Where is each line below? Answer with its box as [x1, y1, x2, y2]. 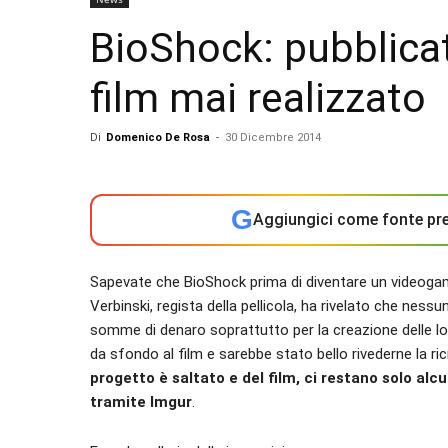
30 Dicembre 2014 [225, 131, 321, 144]
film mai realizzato [90, 74, 426, 122]
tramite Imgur [90, 393, 192, 411]
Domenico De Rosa [106, 131, 210, 144]
